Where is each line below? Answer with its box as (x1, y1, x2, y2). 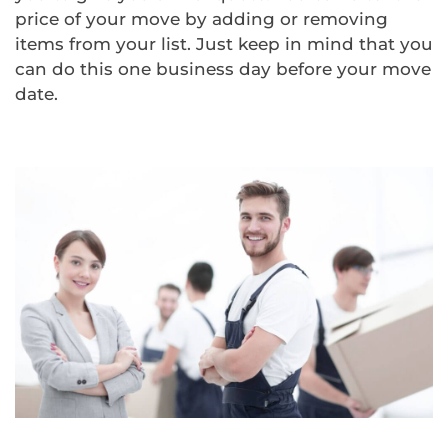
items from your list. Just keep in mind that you (15, 34, 433, 54)
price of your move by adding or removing (15, 9, 388, 29)
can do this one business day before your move (15, 59, 431, 79)
